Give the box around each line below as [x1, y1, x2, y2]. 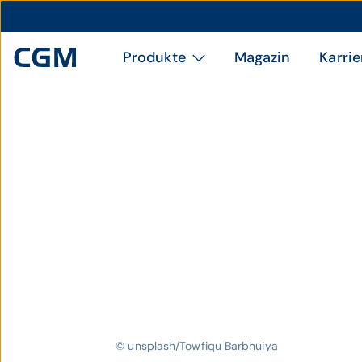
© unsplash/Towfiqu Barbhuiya [116, 339, 278, 353]
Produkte [123, 48, 186, 67]
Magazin [234, 48, 291, 67]
